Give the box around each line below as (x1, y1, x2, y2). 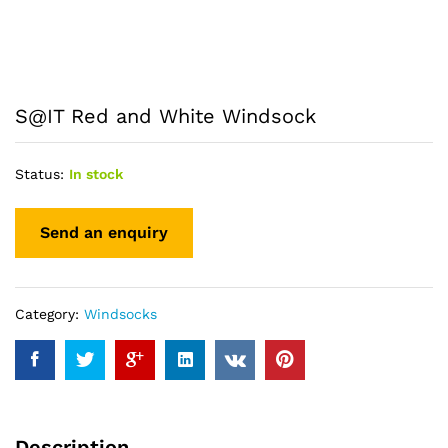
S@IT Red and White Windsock (15, 104, 316, 128)
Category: (15, 305, 84, 322)
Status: (15, 166, 64, 182)
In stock (69, 166, 123, 182)
